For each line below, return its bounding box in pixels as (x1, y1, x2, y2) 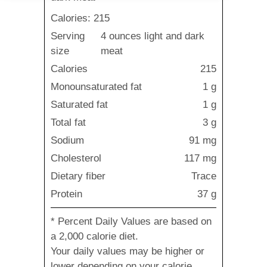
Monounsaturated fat (51, 81, 142, 92)
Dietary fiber (51, 170, 105, 182)
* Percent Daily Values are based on (51, 216, 212, 227)
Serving (51, 30, 85, 42)
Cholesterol (51, 153, 101, 164)
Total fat (51, 117, 86, 128)
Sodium (51, 135, 84, 146)
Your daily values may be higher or (51, 246, 204, 257)
